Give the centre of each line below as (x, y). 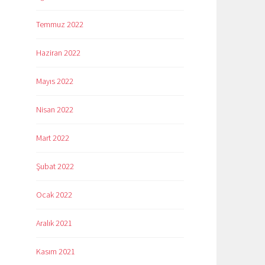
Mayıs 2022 (55, 81)
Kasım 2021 (56, 251)
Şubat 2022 (55, 166)
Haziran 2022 (58, 52)
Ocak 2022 (54, 194)
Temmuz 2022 (60, 24)
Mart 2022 (53, 138)
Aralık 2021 (54, 223)
